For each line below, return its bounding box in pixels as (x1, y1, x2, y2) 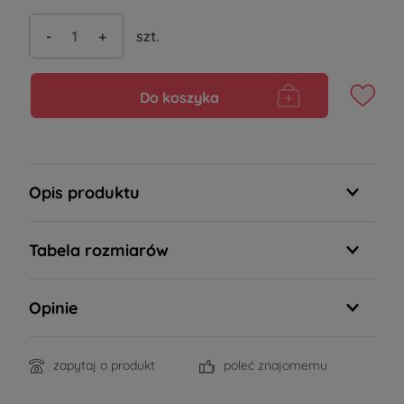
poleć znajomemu (224, 357, 327, 373)
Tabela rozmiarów (29, 240, 169, 261)
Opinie (29, 298, 78, 318)
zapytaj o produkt (53, 357, 155, 373)
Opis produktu (29, 182, 140, 203)
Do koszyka (140, 88, 219, 106)
